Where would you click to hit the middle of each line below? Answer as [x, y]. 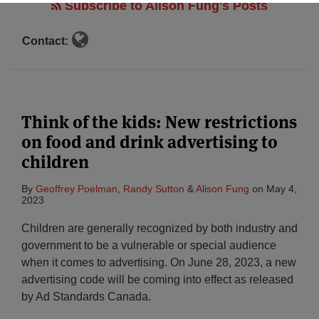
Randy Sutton [154, 189]
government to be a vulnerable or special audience [149, 245]
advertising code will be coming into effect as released [157, 279]
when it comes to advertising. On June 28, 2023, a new [159, 262]
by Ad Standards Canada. [86, 297]
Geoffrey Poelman [77, 189]
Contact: [45, 41]
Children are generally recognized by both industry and [159, 228]
